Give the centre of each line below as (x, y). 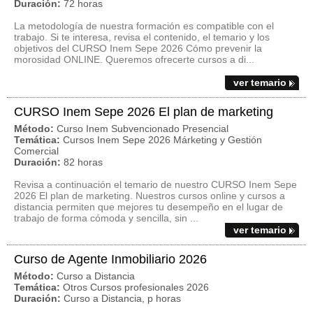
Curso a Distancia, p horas (122, 298)
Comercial (36, 151)
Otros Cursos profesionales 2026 (136, 287)
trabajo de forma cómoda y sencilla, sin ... (106, 218)
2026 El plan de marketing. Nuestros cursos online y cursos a (150, 196)
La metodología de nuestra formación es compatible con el (144, 26)
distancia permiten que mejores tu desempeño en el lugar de (148, 207)
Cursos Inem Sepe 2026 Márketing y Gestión (162, 140)
